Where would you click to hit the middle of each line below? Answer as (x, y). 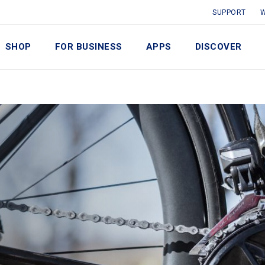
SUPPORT (229, 12)
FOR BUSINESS (88, 47)
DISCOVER (218, 47)
